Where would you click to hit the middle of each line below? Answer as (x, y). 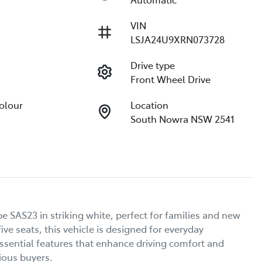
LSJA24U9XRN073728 (177, 39)
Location (149, 105)
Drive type (152, 65)
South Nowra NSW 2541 (182, 119)
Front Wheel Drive (170, 79)
